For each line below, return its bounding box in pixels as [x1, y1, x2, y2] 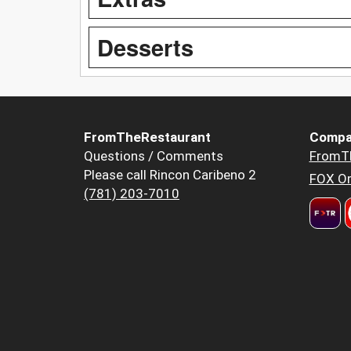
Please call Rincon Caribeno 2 [84, 166, 256, 183]
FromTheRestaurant [84, 128, 211, 145]
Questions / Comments [84, 147, 223, 164]
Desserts [97, 30, 194, 63]
